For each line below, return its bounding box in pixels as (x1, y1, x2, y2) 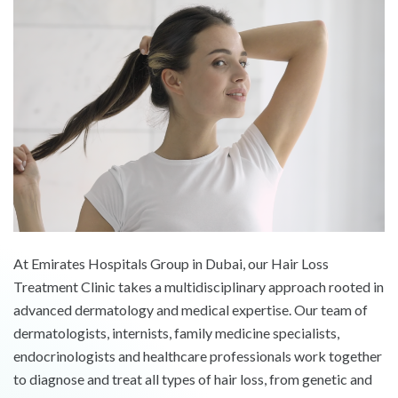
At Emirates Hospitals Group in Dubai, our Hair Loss (13, 255, 329, 273)
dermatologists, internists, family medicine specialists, (13, 324, 339, 342)
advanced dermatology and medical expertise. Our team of (13, 301, 368, 319)
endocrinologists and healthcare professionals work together (13, 347, 382, 365)
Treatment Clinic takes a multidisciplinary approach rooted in (13, 278, 384, 296)
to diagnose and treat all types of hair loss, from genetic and (13, 370, 372, 388)
